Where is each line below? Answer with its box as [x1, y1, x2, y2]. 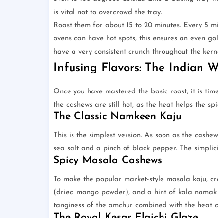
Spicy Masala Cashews [53, 155, 162, 166]
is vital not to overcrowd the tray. [53, 9, 162, 17]
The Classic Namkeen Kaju [53, 111, 182, 122]
